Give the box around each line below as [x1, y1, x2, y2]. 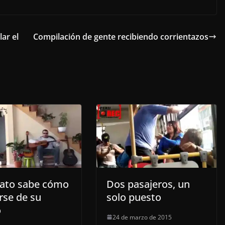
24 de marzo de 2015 [113, 212, 172, 221]
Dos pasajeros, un [106, 177, 190, 191]
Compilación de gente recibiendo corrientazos [33, 31, 208, 43]
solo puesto [106, 190, 161, 204]
